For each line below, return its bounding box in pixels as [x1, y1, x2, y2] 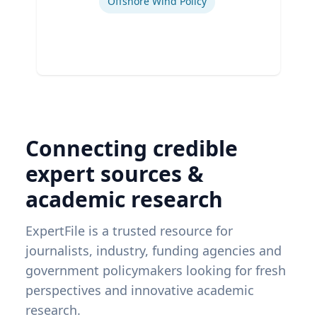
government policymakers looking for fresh [25, 261, 286, 279]
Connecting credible [25, 133, 238, 163]
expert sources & [25, 158, 204, 188]
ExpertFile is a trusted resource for [25, 221, 233, 239]
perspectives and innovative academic [25, 281, 254, 299]
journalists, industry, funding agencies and [25, 241, 282, 259]
